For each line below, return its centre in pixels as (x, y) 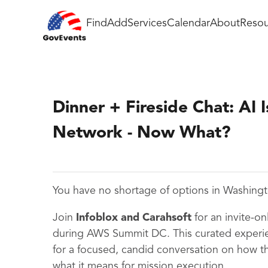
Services (147, 23)
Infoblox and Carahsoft (134, 218)
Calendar (188, 23)
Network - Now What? (142, 133)
